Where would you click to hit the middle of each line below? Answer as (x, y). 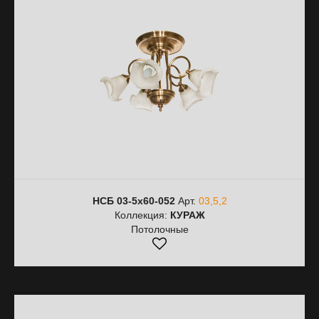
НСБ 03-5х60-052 (134, 201)
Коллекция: (142, 215)
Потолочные (159, 229)
